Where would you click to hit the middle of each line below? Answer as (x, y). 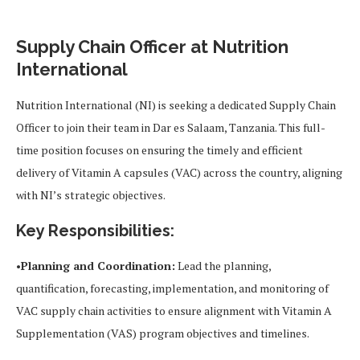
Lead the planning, (223, 265)
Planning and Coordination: (98, 265)
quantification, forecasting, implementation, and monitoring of (172, 288)
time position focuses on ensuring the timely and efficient (160, 149)
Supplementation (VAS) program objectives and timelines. (163, 333)
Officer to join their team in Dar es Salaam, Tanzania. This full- (171, 127)
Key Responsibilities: (95, 230)
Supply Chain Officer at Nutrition (152, 46)
